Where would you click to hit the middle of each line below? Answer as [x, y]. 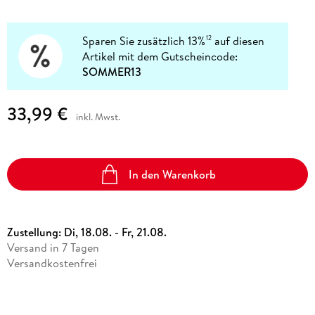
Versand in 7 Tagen [53, 248]
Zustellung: [35, 232]
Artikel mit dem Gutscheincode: [160, 56]
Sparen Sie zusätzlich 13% [144, 40]
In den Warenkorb [173, 174]
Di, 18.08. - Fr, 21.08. [115, 232]
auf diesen [238, 40]
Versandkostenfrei [52, 263]
